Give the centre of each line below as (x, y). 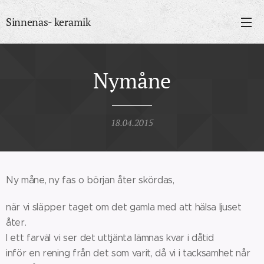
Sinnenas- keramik (48, 22)
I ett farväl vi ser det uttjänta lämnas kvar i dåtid (110, 238)
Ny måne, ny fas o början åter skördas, (90, 180)
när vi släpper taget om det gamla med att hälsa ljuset (124, 207)
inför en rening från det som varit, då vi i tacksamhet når (128, 253)
